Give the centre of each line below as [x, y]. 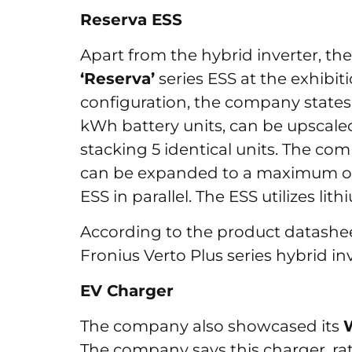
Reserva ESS [134, 20]
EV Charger [127, 291]
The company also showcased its [212, 326]
